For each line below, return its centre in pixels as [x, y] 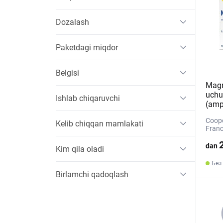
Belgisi [67, 73]
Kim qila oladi [80, 149]
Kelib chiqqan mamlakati [100, 123]
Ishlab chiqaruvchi [88, 98]
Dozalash [72, 22]
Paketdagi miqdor [87, 47]
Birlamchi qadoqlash [92, 174]
